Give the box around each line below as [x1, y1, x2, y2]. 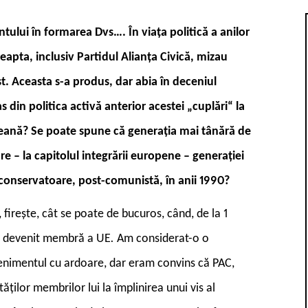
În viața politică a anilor [129, 25, 250, 39]
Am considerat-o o [117, 232, 209, 245]
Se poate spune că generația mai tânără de [31, 124, 251, 138]
